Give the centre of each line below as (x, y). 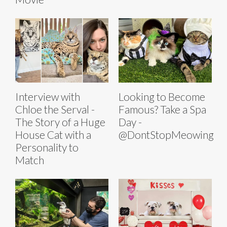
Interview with (48, 97)
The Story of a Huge (60, 122)
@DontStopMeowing (166, 135)
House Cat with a (53, 135)
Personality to (47, 147)
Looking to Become (162, 97)
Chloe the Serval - (55, 109)
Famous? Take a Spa (162, 109)
